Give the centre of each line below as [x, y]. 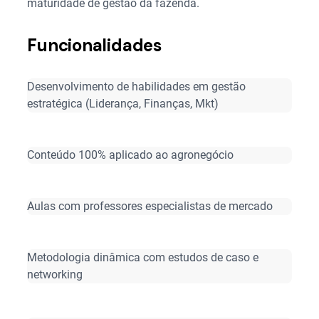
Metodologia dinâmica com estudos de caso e [143, 257]
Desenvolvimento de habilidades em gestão [137, 87]
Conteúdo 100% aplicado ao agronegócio [131, 155]
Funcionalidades [94, 45]
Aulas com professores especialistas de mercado [150, 206]
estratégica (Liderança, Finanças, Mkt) [123, 104]
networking [55, 274]
